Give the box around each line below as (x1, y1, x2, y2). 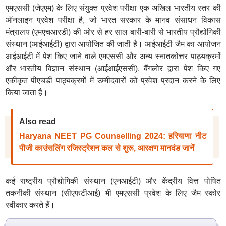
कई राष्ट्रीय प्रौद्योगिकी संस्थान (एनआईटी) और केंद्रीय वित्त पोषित (5, 177, 221, 185)
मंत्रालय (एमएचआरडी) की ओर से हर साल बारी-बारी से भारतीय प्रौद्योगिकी (5, 28, 221, 36)
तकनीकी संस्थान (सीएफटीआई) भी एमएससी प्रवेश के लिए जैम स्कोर (5, 189, 221, 197)
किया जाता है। (5, 88, 48, 97)
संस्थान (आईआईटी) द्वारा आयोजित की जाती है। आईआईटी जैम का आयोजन (5, 40, 221, 48)
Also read (19, 117, 56, 126)
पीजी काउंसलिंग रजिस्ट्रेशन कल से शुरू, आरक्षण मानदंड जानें (19, 144, 194, 152)
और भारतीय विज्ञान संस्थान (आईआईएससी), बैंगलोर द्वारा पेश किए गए (5, 64, 221, 73)
